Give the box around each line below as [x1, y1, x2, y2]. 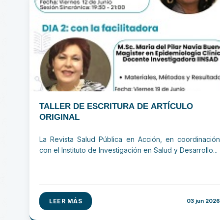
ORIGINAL [39, 112, 80, 122]
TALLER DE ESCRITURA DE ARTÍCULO [39, 102, 193, 111]
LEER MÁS [49, 197, 82, 205]
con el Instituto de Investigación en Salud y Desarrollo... [39, 146, 218, 154]
